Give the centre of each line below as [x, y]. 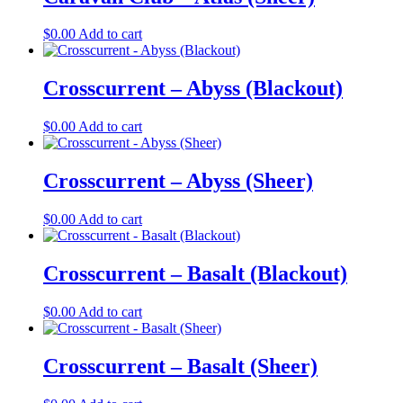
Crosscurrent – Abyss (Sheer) [178, 181]
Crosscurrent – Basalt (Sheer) [180, 366]
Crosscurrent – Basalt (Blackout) [195, 273]
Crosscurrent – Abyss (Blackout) [193, 89]
